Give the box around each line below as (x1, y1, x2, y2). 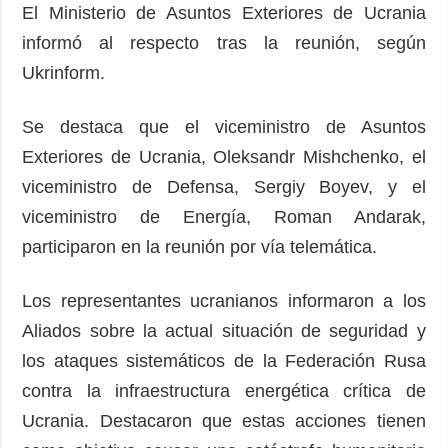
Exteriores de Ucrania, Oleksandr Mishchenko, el (22, 147, 426, 168)
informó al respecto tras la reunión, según (22, 33, 426, 54)
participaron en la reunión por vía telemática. (22, 237, 388, 258)
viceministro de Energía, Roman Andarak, (22, 207, 426, 228)
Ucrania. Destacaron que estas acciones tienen (22, 411, 426, 432)
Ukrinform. (22, 63, 116, 84)
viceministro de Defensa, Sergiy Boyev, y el (22, 177, 426, 198)
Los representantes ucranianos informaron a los (22, 291, 426, 312)
